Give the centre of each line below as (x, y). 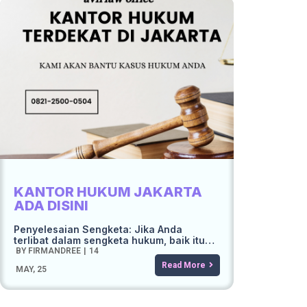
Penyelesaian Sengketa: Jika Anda (98, 229)
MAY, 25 (31, 269)
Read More (183, 265)
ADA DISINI (51, 206)
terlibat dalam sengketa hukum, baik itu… (114, 240)
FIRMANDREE (54, 251)
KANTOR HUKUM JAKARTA (108, 192)
